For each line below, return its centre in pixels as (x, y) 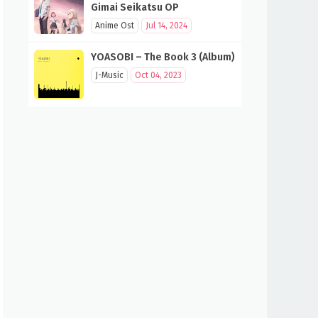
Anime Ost (115, 26)
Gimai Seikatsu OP (135, 7)
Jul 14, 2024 (166, 26)
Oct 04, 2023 (158, 75)
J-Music (109, 75)
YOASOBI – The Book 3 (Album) (163, 57)
